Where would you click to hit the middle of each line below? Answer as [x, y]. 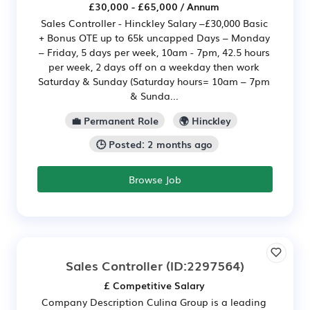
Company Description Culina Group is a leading [154, 301]
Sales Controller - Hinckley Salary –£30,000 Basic [154, 23]
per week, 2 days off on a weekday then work [154, 67]
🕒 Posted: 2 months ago [154, 144]
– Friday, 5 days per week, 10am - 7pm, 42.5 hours [154, 52]
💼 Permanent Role [115, 120]
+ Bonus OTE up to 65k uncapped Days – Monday [154, 38]
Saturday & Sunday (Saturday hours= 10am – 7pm [154, 81]
